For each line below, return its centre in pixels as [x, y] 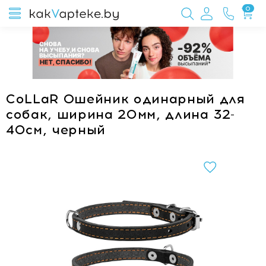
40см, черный [56, 130]
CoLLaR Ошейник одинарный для [126, 99]
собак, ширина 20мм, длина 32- [121, 114]
